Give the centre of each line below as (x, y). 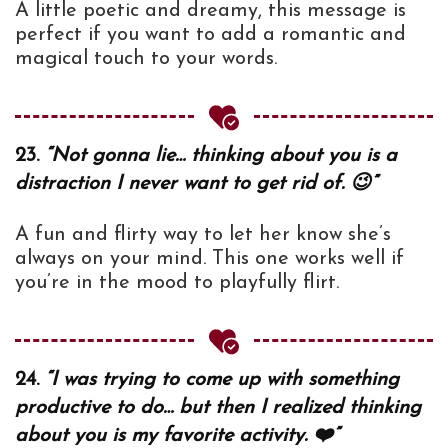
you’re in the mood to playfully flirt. (177, 282)
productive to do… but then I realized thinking (218, 407)
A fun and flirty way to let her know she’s (203, 234)
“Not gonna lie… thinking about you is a (221, 155)
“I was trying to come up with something (222, 379)
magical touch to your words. (146, 58)
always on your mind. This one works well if (209, 258)
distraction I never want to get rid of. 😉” (196, 183)
